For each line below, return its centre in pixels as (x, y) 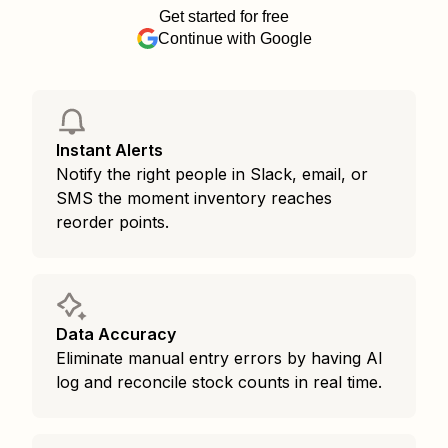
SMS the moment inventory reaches (194, 198)
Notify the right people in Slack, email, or (212, 174)
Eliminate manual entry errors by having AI (219, 358)
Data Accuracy (116, 334)
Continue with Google (234, 38)
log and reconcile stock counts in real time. (219, 382)
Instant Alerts (109, 150)
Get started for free (224, 16)
